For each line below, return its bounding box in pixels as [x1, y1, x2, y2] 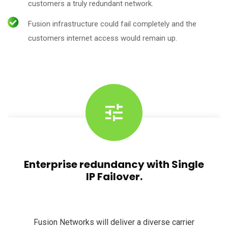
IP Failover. [85, 169, 142, 184]
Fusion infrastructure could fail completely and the [28, 19, 196, 28]
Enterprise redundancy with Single [24, 157, 204, 172]
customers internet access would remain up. [28, 34, 177, 43]
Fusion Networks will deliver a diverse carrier [34, 217, 194, 227]
